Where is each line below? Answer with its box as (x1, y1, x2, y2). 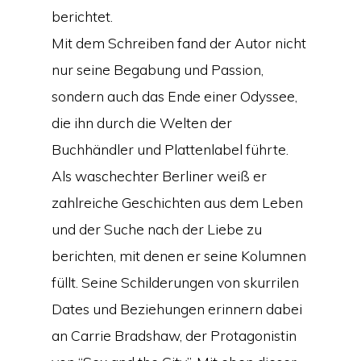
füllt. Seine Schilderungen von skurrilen (51, 273, 299, 292)
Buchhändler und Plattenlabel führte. (51, 140, 288, 159)
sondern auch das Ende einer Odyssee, (51, 87, 297, 106)
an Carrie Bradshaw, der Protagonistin (51, 326, 297, 345)
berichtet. (51, 7, 113, 26)
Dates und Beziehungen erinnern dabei (51, 300, 302, 318)
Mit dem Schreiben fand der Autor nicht (51, 34, 306, 52)
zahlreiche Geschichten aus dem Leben (51, 193, 303, 212)
